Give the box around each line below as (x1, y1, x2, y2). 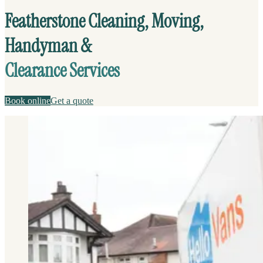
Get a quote (50, 95, 93, 106)
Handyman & (5, 33, 92, 59)
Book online (5, 95, 50, 106)
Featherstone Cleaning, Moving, (5, 9, 204, 34)
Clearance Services (5, 58, 120, 83)
